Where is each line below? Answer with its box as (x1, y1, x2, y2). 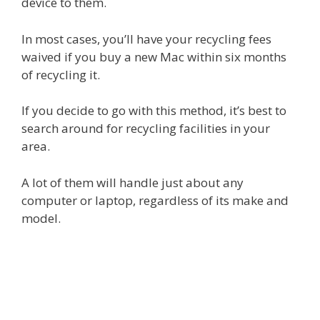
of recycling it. (21, 66, 100, 83)
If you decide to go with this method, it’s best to (21, 102, 286, 119)
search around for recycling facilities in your (21, 120, 270, 137)
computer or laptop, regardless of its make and (21, 191, 289, 209)
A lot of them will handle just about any (21, 174, 244, 191)
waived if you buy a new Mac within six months (21, 48, 286, 65)
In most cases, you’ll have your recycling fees (21, 30, 271, 47)
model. (21, 209, 61, 226)
